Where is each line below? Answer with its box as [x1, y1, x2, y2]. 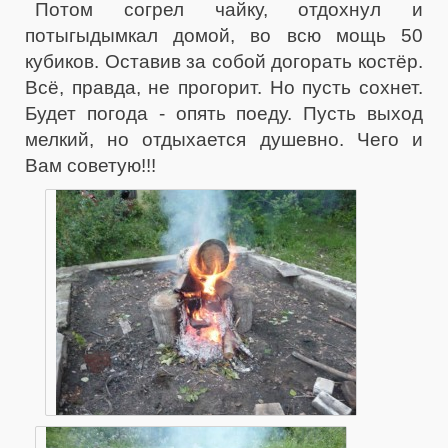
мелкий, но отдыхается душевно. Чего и [25, 129, 423, 150]
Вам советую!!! [25, 155, 156, 176]
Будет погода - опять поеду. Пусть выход [25, 103, 423, 124]
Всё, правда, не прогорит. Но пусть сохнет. [25, 77, 423, 98]
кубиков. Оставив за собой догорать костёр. [25, 51, 423, 72]
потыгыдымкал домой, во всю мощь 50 [25, 25, 423, 46]
